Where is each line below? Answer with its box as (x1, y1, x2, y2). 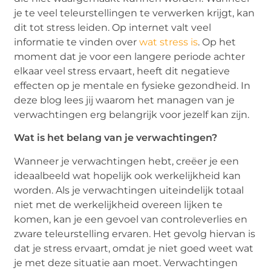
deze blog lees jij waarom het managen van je (14, 94, 235, 106)
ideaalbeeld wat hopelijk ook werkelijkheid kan (14, 169, 241, 181)
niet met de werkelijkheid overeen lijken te (14, 198, 223, 211)
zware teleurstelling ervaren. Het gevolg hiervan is (14, 227, 256, 240)
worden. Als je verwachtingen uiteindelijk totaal (14, 184, 244, 196)
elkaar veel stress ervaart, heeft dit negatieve (14, 65, 230, 77)
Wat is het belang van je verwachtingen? (14, 132, 218, 144)
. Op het (198, 36, 237, 48)
